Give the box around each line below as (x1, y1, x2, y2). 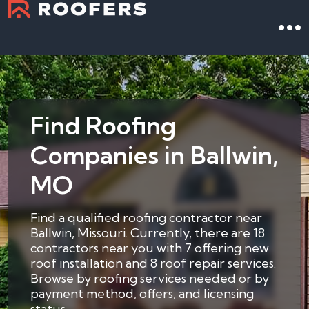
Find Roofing (30, 110, 176, 141)
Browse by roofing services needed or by (30, 270, 269, 286)
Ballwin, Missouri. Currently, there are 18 (30, 225, 265, 241)
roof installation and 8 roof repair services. (30, 255, 276, 271)
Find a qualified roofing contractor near (30, 210, 262, 226)
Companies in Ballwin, (30, 139, 278, 170)
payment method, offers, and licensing (30, 286, 254, 301)
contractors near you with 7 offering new (30, 240, 269, 256)
